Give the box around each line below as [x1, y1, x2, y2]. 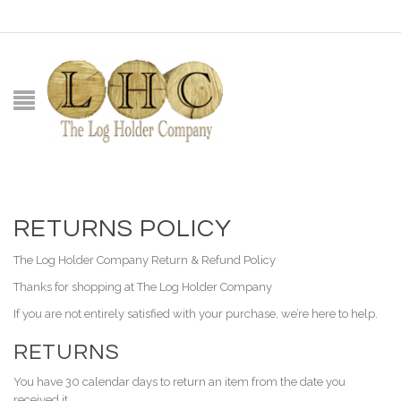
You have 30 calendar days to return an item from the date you [13, 375, 346, 388]
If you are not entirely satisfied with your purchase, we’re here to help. [13, 307, 378, 320]
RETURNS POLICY [13, 216, 232, 242]
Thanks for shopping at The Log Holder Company [13, 280, 272, 294]
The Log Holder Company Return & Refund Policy [13, 253, 276, 267]
